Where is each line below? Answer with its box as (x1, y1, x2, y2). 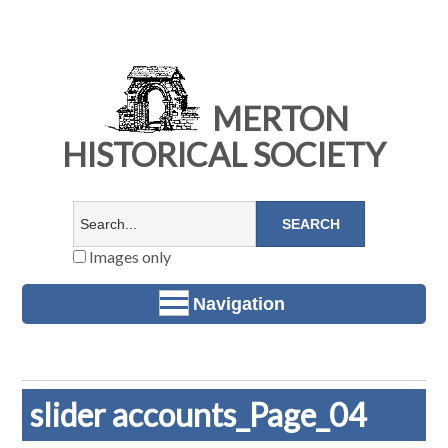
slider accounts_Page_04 (30, 395, 368, 435)
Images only (85, 247, 171, 267)
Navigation (193, 293, 285, 314)
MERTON (205, 99, 349, 139)
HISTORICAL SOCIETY (62, 135, 386, 175)
